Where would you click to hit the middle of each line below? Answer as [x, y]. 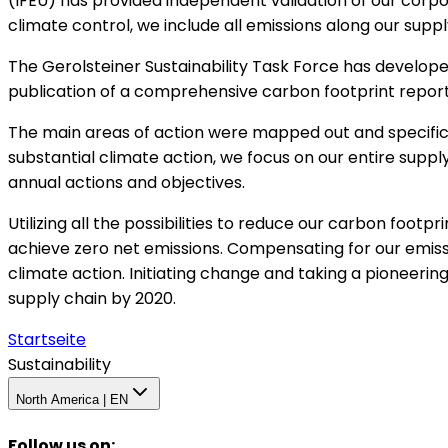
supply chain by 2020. [92, 299]
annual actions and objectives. [126, 183]
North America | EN [72, 400]
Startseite [47, 340]
